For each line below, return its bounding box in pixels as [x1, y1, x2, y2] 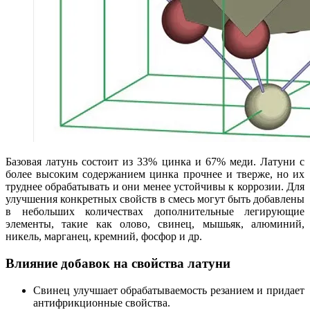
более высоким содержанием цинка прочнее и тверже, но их [6, 168, 304, 181]
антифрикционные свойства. [33, 296, 170, 309]
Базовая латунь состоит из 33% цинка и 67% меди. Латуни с [6, 156, 304, 168]
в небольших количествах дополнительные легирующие [6, 206, 304, 218]
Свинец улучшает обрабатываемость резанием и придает [33, 284, 304, 296]
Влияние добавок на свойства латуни [6, 255, 230, 271]
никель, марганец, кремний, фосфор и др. [6, 230, 202, 243]
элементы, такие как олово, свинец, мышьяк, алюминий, [6, 218, 304, 230]
